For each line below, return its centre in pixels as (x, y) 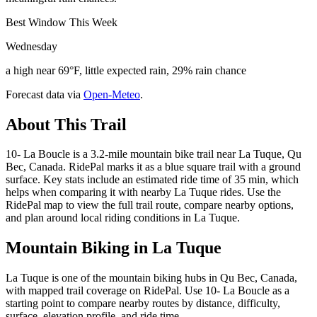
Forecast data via (43, 94)
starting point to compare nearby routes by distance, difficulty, (143, 304)
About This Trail (66, 124)
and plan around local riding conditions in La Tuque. (123, 218)
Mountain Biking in (79, 248)
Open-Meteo (112, 94)
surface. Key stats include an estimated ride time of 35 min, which (152, 180)
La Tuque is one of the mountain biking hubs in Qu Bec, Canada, (151, 278)
